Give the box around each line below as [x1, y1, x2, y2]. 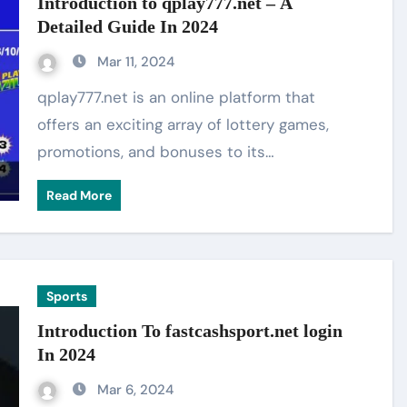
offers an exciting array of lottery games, [37, 114, 330, 134]
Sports [46, 288, 88, 304]
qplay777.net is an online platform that [37, 87, 48, 107]
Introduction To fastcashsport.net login [37, 321, 343, 341]
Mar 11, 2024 [97, 53, 175, 71]
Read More [46, 187, 113, 203]
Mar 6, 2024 [97, 381, 174, 399]
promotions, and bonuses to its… [37, 142, 275, 162]
